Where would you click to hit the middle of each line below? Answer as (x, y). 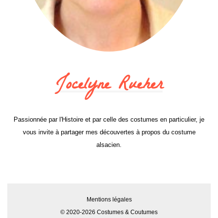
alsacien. (109, 145)
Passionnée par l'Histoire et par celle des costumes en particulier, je (109, 120)
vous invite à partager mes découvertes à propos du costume (109, 132)
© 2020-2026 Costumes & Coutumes (109, 212)
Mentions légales (109, 200)
